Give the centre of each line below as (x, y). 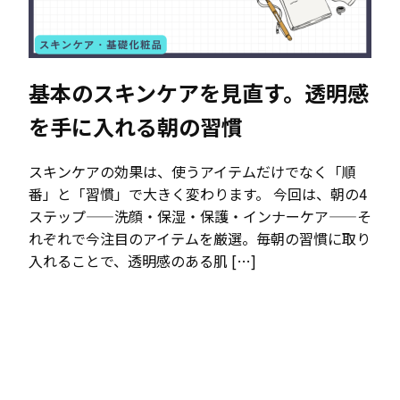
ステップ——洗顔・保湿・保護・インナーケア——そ (200, 217)
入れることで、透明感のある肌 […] (142, 261)
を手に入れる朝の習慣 (136, 126)
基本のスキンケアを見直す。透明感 (199, 92)
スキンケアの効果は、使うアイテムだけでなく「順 (192, 172)
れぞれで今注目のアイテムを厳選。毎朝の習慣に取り (200, 239)
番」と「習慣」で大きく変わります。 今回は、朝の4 (198, 194)
